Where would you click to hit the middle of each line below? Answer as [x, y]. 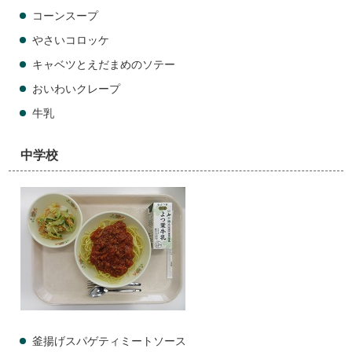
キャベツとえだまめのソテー [104, 65]
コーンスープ [66, 16]
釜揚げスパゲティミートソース [110, 341]
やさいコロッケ [71, 40]
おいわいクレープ [77, 89]
